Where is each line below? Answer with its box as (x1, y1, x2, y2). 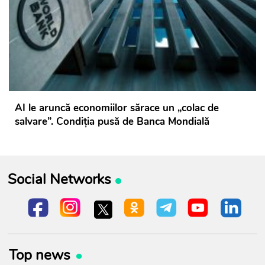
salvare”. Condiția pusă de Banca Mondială (15, 115, 209, 129)
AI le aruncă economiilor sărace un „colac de (15, 101, 219, 115)
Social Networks (7, 170, 111, 189)
